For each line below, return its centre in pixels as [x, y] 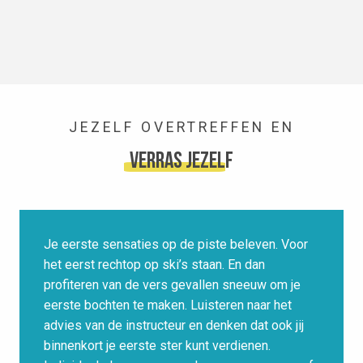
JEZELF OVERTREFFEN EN [181, 128]
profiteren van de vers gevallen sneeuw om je [172, 285]
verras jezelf [181, 162]
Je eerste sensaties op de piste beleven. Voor [176, 245]
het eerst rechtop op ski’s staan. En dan [154, 265]
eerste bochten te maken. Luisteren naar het [168, 305]
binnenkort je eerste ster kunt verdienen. [157, 346]
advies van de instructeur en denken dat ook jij [174, 326]
